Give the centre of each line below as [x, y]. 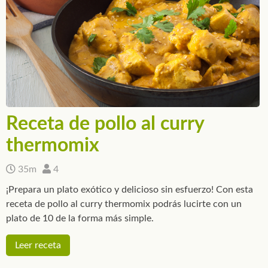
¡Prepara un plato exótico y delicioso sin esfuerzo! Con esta [130, 190]
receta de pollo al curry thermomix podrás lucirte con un [124, 204]
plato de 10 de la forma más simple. [80, 219]
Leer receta [38, 246]
